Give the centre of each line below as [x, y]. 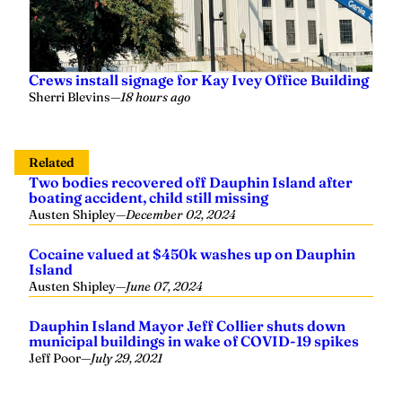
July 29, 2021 [127, 358]
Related [52, 162]
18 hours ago [155, 97]
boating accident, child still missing [149, 197]
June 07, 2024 [164, 286]
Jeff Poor [55, 358]
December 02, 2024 [181, 214]
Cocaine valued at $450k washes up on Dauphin [192, 254]
